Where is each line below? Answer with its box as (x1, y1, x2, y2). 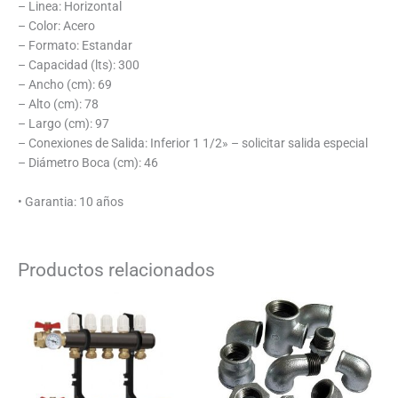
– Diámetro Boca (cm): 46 (18, 155, 158, 171)
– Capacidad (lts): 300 (18, 58, 139, 73)
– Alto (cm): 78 (18, 97, 99, 112)
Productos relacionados (18, 259, 215, 281)
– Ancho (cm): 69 (18, 77, 112, 92)
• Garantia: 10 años (18, 195, 123, 210)
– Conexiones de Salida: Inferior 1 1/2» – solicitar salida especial (18, 136, 368, 151)
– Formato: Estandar (18, 38, 132, 53)
